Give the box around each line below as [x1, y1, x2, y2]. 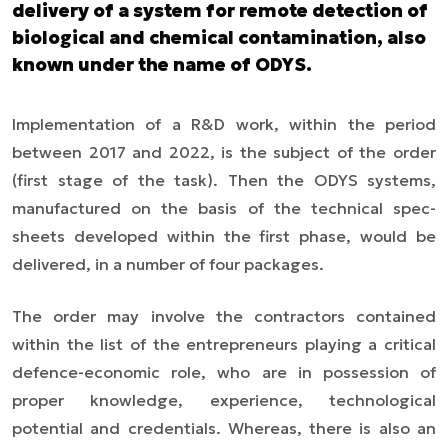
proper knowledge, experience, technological [12, 390, 436, 410]
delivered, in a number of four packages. [12, 254, 324, 274]
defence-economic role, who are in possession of [12, 362, 436, 382]
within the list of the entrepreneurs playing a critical [12, 334, 436, 354]
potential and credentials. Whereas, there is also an [12, 418, 436, 438]
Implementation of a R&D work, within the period [12, 114, 436, 134]
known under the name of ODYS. [12, 53, 312, 76]
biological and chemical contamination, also [12, 26, 426, 49]
